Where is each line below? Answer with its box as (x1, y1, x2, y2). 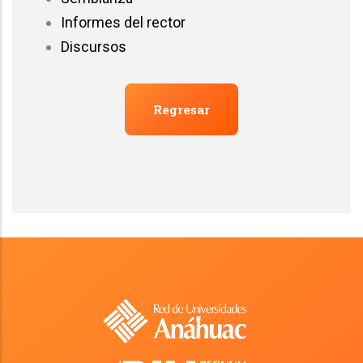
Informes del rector (61, 14, 186, 31)
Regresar (153, 101, 210, 117)
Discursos (61, 38, 126, 55)
